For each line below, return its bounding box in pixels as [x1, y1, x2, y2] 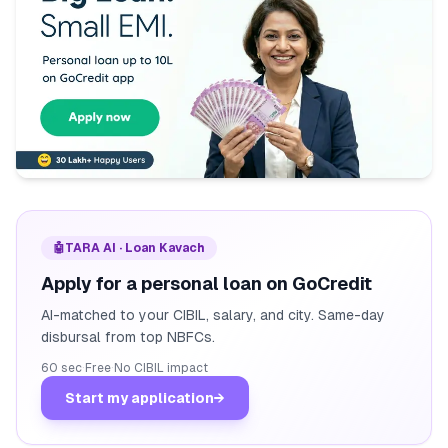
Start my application [65, 390, 214, 407]
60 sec [41, 361, 82, 376]
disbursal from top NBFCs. [41, 329, 215, 346]
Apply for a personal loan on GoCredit [41, 273, 372, 295]
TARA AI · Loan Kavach [65, 241, 205, 256]
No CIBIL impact [114, 361, 208, 376]
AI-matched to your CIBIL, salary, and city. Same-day [41, 307, 385, 324]
